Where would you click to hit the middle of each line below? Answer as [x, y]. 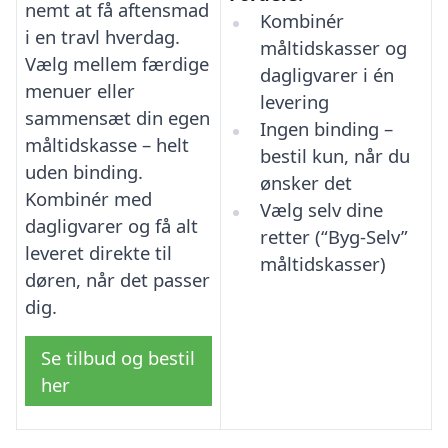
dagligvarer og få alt [111, 225]
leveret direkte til [98, 252]
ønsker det [305, 183]
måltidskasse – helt [107, 144]
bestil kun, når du [334, 156]
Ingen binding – [326, 129]
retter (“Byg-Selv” [333, 237]
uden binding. [84, 171]
